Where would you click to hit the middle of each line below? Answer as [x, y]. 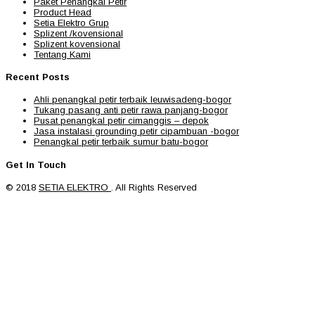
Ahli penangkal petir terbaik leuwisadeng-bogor [133, 100]
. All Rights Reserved [154, 187]
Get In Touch [36, 165]
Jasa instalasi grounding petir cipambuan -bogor [136, 131]
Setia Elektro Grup [71, 22]
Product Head [63, 12]
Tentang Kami [62, 54]
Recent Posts [38, 77]
